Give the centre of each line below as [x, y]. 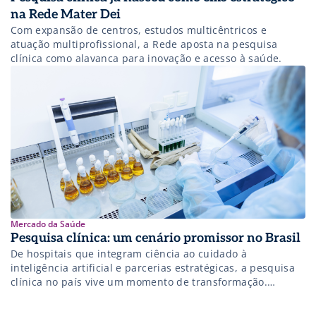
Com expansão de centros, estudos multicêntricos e [139, 30]
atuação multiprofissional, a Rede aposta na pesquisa [144, 44]
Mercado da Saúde [48, 224]
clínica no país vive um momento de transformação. [139, 282]
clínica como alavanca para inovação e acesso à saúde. [146, 59]
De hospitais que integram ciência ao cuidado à [129, 254]
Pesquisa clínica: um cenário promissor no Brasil [156, 238]
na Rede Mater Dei [67, 15]
